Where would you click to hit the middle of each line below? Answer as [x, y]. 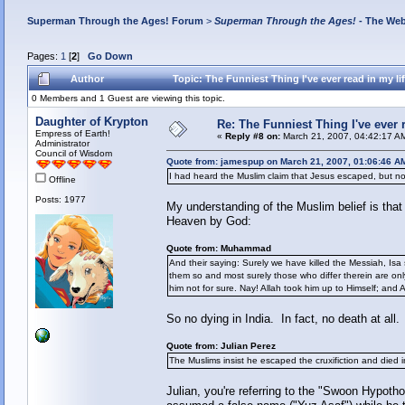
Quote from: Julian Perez [221, 346]
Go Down [110, 57]
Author [87, 79]
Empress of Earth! [72, 134]
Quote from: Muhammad [218, 249]
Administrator [62, 144]
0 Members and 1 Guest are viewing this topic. [128, 99]
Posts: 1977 [60, 200]
